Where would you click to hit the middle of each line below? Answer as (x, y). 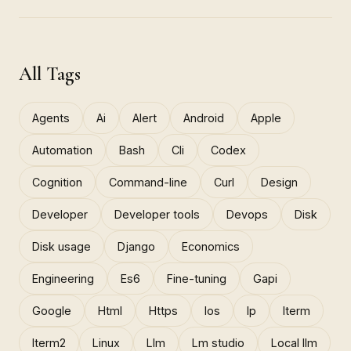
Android (204, 118)
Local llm (294, 342)
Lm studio (218, 342)
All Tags (50, 74)
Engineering (63, 278)
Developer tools (157, 214)
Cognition (57, 182)
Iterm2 (49, 342)
